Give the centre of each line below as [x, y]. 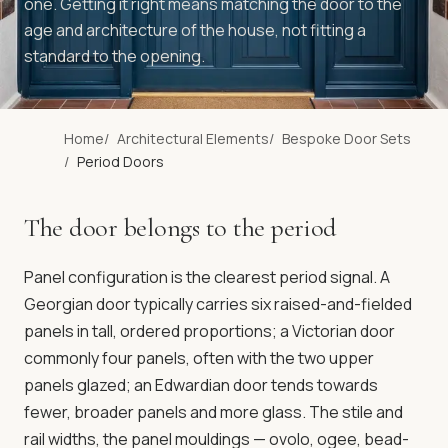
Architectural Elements [193, 138]
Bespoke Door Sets [346, 138]
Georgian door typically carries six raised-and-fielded [218, 304]
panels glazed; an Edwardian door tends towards [201, 385]
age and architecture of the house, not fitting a [195, 30]
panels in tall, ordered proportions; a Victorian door [209, 331]
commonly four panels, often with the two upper [199, 358]
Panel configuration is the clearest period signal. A [207, 277]
